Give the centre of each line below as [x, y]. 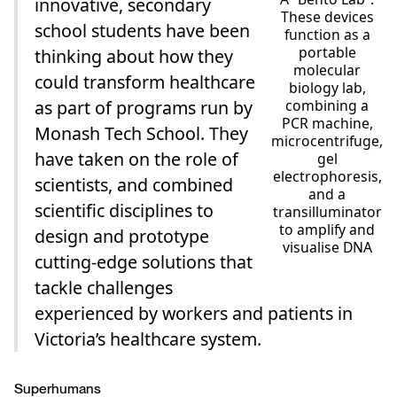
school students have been [143, 31]
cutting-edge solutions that [144, 262]
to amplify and [327, 229]
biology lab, [327, 87]
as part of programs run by [144, 108]
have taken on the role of [137, 160]
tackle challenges [104, 288]
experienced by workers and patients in [194, 314]
